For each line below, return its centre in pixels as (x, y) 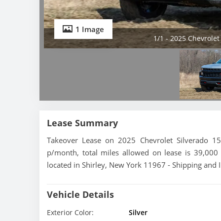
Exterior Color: (70, 213)
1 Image (90, 29)
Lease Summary (82, 123)
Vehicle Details (80, 195)
